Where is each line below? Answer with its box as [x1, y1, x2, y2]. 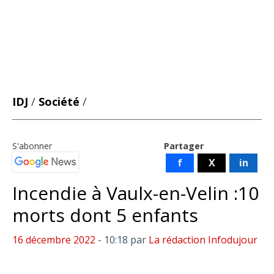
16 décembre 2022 [12, 233, 95, 246]
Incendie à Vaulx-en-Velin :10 [12, 180, 259, 206]
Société [39, 94, 80, 109]
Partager [164, 140, 204, 152]
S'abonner [12, 140, 52, 152]
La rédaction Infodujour [149, 233, 257, 246]
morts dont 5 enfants [12, 202, 198, 228]
